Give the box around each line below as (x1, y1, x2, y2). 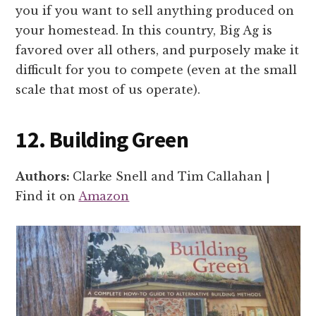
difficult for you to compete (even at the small (16, 62, 298, 77)
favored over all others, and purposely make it (16, 42, 300, 57)
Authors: (16, 169, 73, 183)
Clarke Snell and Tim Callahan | (73, 169, 271, 183)
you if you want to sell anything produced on (16, 3, 295, 18)
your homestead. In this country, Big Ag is (16, 23, 273, 37)
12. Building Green (16, 125, 188, 154)
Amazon (78, 188, 130, 203)
